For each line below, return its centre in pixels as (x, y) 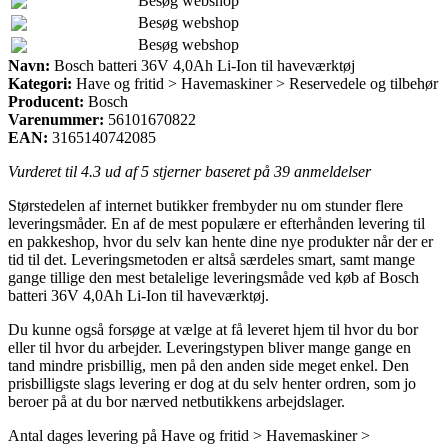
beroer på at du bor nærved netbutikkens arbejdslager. (176, 401)
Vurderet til (44, 171)
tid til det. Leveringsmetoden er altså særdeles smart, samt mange (211, 259)
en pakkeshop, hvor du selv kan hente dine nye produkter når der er (220, 241)
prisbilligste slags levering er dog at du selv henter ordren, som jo (212, 383)
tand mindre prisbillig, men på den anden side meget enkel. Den (208, 365)
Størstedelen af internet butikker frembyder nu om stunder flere (205, 205)
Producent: (46, 101)
